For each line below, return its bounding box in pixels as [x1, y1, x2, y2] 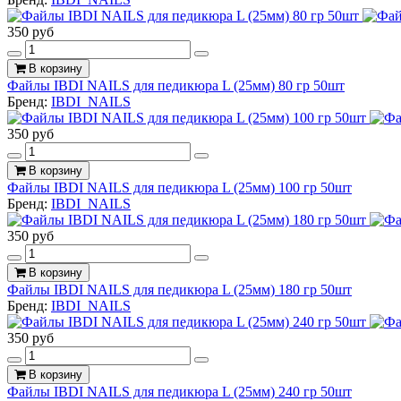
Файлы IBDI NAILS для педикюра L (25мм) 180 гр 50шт [7, 281, 352, 297]
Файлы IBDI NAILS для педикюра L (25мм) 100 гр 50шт [7, 179, 352, 195]
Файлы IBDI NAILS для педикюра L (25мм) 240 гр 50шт [7, 383, 352, 399]
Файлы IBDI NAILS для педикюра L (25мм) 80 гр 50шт [7, 77, 345, 93]
